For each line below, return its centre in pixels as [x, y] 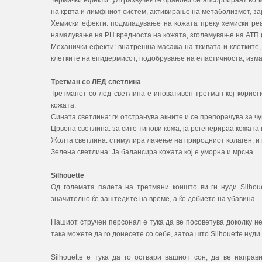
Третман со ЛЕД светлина [96, 82]
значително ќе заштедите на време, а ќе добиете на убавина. [154, 199]
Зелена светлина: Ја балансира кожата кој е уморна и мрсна [152, 152]
